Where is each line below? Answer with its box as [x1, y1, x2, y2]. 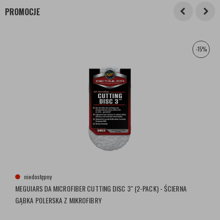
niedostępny [24, 172, 52, 181]
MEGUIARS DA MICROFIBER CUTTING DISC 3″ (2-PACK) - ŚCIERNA [15, 183, 187, 193]
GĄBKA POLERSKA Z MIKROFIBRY [15, 195, 102, 205]
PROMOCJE [5, 6, 40, 18]
